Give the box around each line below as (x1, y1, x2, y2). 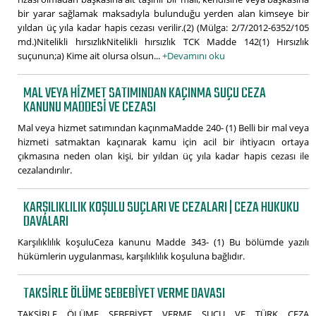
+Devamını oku (162, 49, 225, 62)
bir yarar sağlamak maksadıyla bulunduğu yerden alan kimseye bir (18, 6, 309, 20)
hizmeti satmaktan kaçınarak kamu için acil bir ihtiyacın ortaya (18, 135, 309, 148)
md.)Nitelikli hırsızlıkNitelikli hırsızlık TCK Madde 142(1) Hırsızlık (18, 35, 309, 48)
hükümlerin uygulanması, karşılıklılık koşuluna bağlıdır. (18, 249, 245, 262)
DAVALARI (23, 209, 69, 233)
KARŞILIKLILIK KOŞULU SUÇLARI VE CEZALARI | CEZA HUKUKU (23, 195, 300, 219)
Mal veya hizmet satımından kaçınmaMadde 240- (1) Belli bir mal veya (18, 121, 309, 134)
